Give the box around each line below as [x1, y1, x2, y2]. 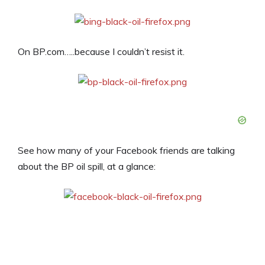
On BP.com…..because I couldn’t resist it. [18, 46, 185, 57]
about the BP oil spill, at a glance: [18, 160, 156, 172]
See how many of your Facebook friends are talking [18, 144, 235, 156]
